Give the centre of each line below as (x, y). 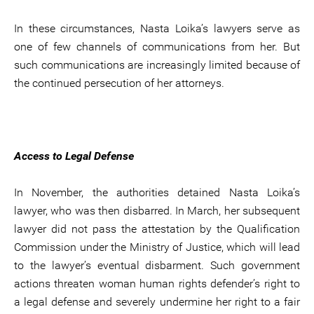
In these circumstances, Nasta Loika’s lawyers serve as (157, 28)
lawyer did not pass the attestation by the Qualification (157, 229)
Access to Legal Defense (74, 156)
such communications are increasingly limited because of (157, 65)
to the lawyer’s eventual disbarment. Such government (157, 265)
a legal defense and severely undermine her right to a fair (157, 302)
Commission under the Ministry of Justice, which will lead (157, 247)
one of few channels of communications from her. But (157, 47)
